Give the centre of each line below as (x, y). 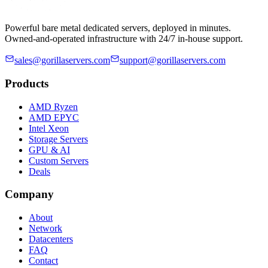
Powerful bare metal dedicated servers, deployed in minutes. (118, 28)
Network (45, 229)
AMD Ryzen (53, 106)
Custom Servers (59, 160)
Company (29, 194)
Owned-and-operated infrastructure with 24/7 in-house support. (124, 39)
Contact (43, 261)
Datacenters (51, 239)
